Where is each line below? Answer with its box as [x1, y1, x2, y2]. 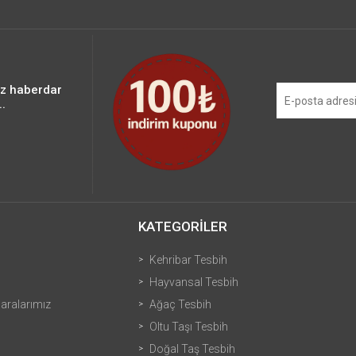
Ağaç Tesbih [149, 298, 211, 311]
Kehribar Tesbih [149, 253, 227, 266]
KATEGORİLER [138, 219, 227, 234]
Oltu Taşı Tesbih [149, 320, 228, 333]
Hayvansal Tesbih [149, 276, 238, 288]
